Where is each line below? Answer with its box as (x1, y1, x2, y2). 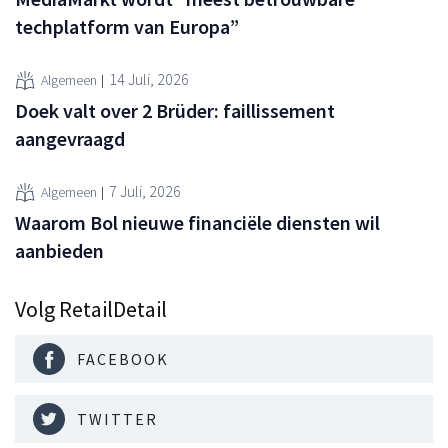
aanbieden (15, 237, 104, 263)
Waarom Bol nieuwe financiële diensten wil (15, 209, 380, 235)
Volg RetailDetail (15, 294, 167, 323)
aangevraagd (15, 125, 125, 151)
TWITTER (77, 408, 158, 429)
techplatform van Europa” (15, 13, 239, 39)
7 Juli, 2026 (109, 181, 181, 202)
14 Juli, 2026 (109, 69, 189, 90)
